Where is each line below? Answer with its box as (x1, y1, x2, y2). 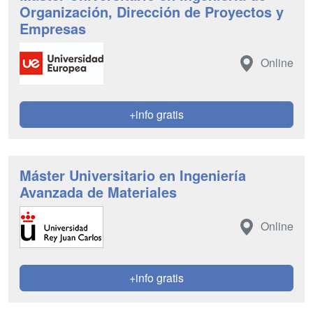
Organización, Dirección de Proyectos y (20, 1, 284, 22)
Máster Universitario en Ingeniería (20, 165, 246, 185)
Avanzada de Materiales (20, 182, 177, 202)
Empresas (20, 18, 86, 38)
